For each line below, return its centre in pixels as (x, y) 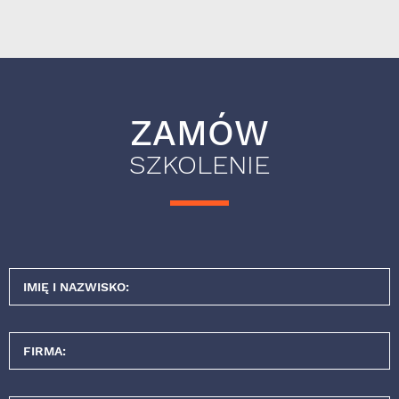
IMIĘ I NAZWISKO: (76, 287)
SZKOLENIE (199, 165)
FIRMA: (45, 351)
